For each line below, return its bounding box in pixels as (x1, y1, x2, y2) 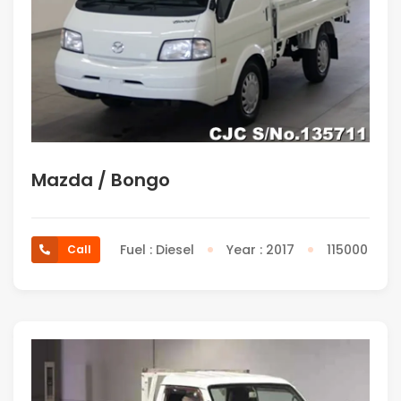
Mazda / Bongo (31, 166, 170, 192)
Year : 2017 (226, 240, 294, 259)
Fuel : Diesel (120, 240, 194, 259)
